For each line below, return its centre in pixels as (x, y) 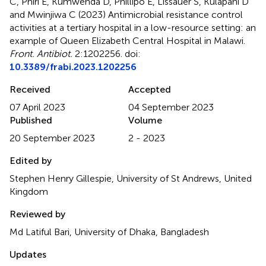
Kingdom (29, 191)
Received (30, 89)
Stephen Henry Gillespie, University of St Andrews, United (131, 178)
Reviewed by (37, 214)
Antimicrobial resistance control (175, 14)
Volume (145, 120)
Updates (28, 254)
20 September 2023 (52, 138)
